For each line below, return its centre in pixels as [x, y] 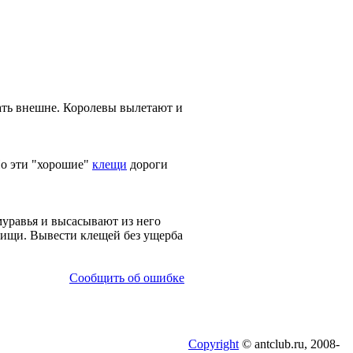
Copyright [214, 344]
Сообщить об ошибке [127, 278]
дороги [147, 165]
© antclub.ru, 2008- [289, 344]
